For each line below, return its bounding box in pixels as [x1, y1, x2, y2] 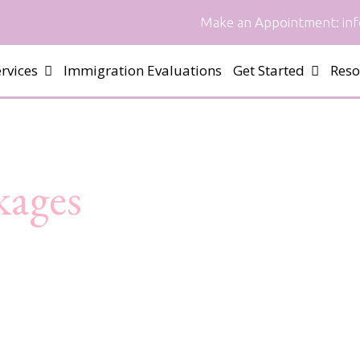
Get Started [233, 61, 305, 80]
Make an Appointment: [200, 14, 339, 30]
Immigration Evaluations [63, 61, 222, 80]
